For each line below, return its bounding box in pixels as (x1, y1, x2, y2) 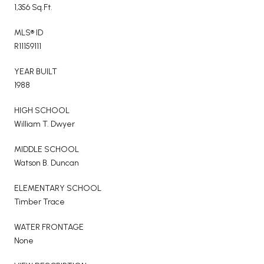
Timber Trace (14, 196, 65, 207)
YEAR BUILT (14, 66, 57, 77)
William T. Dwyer (14, 118, 75, 129)
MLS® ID (14, 27, 43, 38)
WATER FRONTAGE (14, 222, 84, 232)
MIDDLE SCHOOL (14, 144, 79, 154)
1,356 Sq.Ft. (14, 2, 52, 12)
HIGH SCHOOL (14, 105, 70, 115)
